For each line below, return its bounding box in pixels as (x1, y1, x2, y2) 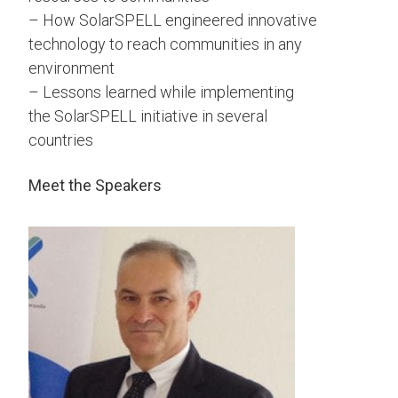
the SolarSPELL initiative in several (28, 107, 267, 125)
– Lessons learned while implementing (28, 83, 294, 101)
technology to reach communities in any (28, 35, 302, 53)
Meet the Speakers (28, 176, 162, 195)
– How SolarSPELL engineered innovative (28, 11, 317, 29)
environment (28, 59, 115, 77)
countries (28, 131, 93, 149)
